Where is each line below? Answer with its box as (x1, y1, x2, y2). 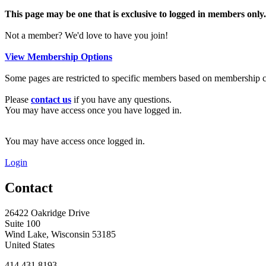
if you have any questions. (71, 94, 172, 104)
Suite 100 (5, 218, 40, 229)
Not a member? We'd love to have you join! (5, 30, 168, 40)
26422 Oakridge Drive (5, 207, 90, 218)
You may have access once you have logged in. (5, 104, 182, 115)
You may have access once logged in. (5, 135, 145, 146)
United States (5, 239, 55, 250)
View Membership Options (5, 51, 112, 62)
